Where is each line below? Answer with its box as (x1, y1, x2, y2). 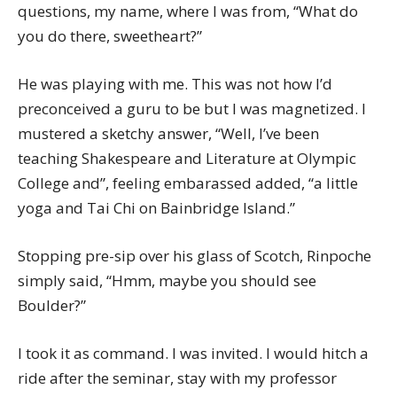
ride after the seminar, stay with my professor (18, 368, 337, 389)
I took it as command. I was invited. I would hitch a (18, 343, 369, 364)
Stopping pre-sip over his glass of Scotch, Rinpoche (18, 245, 371, 267)
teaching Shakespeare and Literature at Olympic (18, 148, 356, 169)
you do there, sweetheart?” (18, 26, 202, 47)
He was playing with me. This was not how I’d (18, 74, 332, 95)
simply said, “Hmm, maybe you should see (18, 270, 316, 292)
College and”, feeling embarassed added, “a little (18, 173, 358, 194)
